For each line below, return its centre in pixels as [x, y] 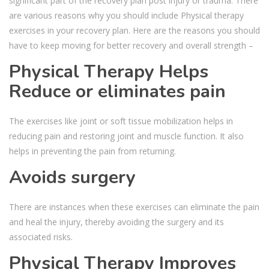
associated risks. [41, 237]
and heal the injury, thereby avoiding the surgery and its [116, 222]
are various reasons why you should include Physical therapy [126, 15]
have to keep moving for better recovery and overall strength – [131, 45]
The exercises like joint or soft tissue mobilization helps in [121, 121]
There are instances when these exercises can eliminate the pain [134, 207]
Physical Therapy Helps [109, 71]
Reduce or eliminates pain [117, 91]
